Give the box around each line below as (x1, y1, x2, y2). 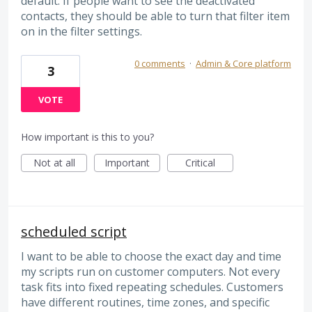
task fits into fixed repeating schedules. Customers (21, 279, 283, 295)
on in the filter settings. (21, 24, 142, 40)
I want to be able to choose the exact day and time (21, 248, 281, 264)
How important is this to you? (21, 130, 154, 143)
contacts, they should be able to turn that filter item (21, 8, 290, 24)
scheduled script (21, 221, 127, 241)
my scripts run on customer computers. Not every (21, 263, 280, 279)
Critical (185, 155, 215, 169)
